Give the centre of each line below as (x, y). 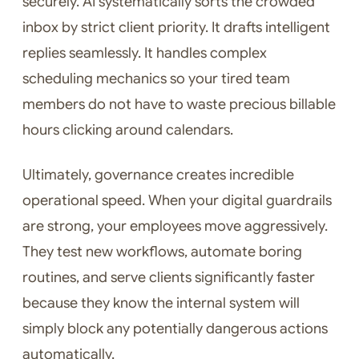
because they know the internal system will (161, 303)
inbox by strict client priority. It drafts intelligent (176, 28)
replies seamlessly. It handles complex (145, 53)
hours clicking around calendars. (128, 130)
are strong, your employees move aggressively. (175, 226)
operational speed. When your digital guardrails (177, 201)
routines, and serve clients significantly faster (169, 278)
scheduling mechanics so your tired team (156, 79)
